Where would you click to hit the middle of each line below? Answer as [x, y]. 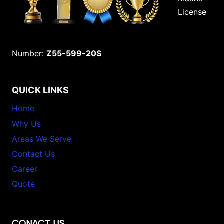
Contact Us [33, 154]
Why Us [26, 124]
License [192, 12]
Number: [29, 54]
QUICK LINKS [40, 90]
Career [25, 169]
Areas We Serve [42, 139]
